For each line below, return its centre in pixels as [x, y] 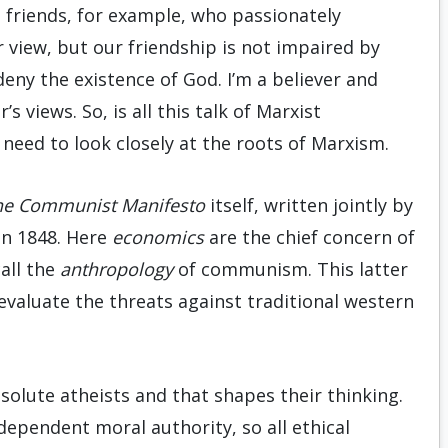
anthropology [116, 269]
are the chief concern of [309, 237]
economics [158, 237]
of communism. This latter [290, 269]
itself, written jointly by [309, 205]
